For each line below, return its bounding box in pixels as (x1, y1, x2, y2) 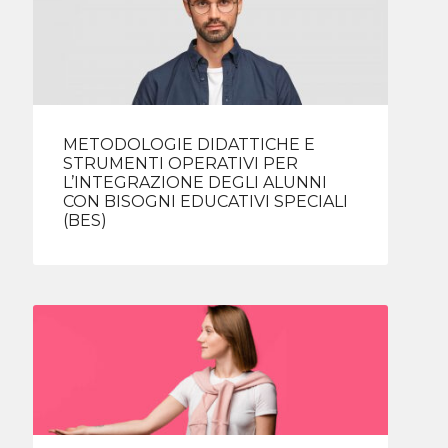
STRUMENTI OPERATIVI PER (63, 154, 299, 174)
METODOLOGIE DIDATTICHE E (63, 135, 316, 155)
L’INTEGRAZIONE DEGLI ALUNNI (63, 173, 328, 193)
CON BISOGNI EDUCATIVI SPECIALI (63, 192, 349, 212)
